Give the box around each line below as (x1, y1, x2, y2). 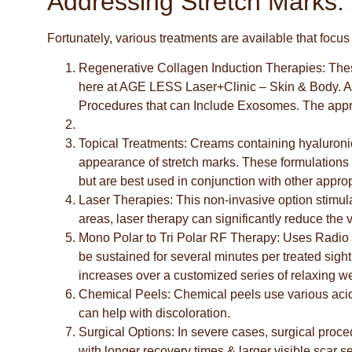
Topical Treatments (79, 137, 184, 151)
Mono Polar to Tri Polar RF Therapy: (79, 231, 283, 245)
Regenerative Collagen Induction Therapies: (79, 61, 328, 75)
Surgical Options (79, 325, 171, 339)
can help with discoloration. (79, 306, 230, 321)
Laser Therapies (79, 193, 170, 207)
